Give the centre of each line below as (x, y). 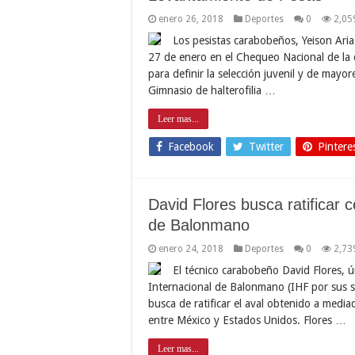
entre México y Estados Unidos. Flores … (247, 320)
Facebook (191, 146)
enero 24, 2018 (191, 248)
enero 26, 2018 (191, 19)
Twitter (266, 146)
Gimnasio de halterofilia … (212, 90)
